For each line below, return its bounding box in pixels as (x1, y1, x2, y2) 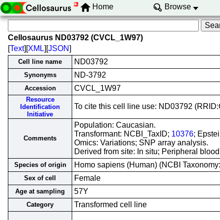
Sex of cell (24, 174, 56, 182)
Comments (24, 135, 56, 142)
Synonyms (24, 71, 56, 79)
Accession (24, 84, 56, 92)
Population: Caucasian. (74, 121, 156, 129)
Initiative (27, 110, 53, 118)
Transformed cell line (74, 200, 147, 209)
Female (74, 174, 101, 182)
